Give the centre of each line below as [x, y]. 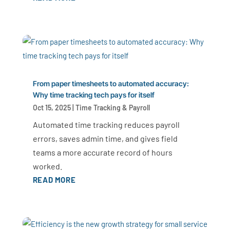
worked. [47, 166]
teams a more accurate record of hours [102, 152]
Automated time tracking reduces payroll [106, 125]
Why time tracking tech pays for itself [93, 95]
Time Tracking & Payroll [112, 108]
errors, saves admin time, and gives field [105, 139]
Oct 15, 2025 [52, 108]
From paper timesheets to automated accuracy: [111, 84]
